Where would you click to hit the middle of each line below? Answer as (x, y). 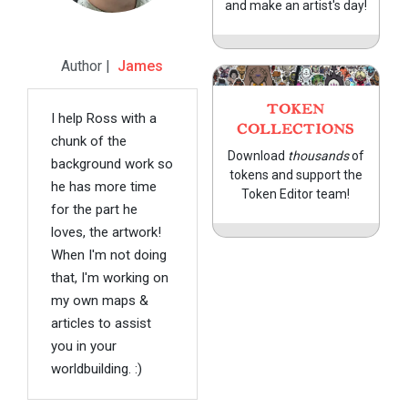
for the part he (94, 210)
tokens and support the (296, 175)
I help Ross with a (104, 119)
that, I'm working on (110, 278)
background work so (112, 164)
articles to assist (101, 324)
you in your (84, 347)
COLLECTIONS (296, 130)
